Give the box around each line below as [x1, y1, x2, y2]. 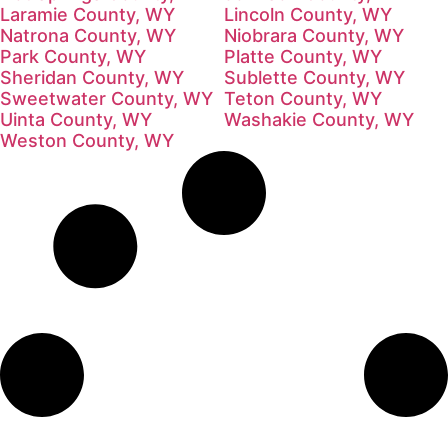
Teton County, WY [224, 87, 382, 109]
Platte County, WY [224, 45, 382, 67]
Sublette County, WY [224, 66, 405, 88]
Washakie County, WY [224, 108, 414, 130]
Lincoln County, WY [224, 3, 392, 25]
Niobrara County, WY [224, 24, 404, 46]
